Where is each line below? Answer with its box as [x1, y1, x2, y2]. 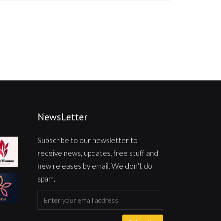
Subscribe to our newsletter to [37, 136, 138, 145]
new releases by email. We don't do [37, 161, 152, 170]
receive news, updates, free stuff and [37, 148, 158, 157]
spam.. [37, 174, 57, 183]
